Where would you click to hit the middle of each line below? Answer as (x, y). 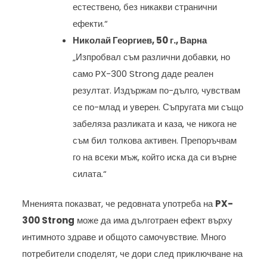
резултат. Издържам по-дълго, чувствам (157, 90)
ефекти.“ (91, 23)
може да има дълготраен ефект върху (154, 221)
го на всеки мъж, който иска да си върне (155, 157)
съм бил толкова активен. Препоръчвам (155, 140)
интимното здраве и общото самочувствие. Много (124, 237)
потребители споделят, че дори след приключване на (133, 254)
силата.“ (90, 173)
